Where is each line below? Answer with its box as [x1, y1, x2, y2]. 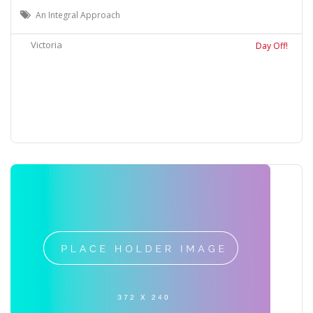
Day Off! [256, 39, 288, 52]
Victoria [31, 38, 62, 51]
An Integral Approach [36, 8, 120, 21]
